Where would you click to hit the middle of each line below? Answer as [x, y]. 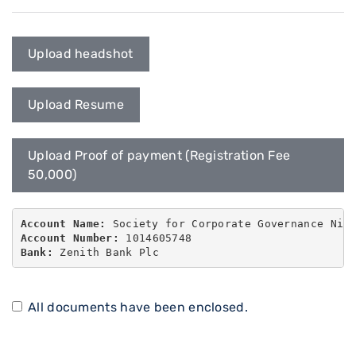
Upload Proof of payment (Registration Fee [159, 155]
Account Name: [63, 223]
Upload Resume [76, 104]
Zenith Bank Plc [106, 252]
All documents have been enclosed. [138, 307]
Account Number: [70, 238]
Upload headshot [81, 54]
